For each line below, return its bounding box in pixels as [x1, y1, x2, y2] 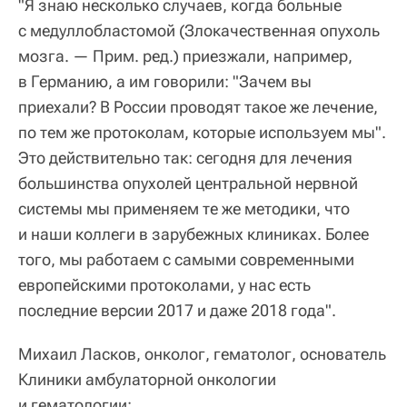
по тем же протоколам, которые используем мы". [18, 123, 386, 143]
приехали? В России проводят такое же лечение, [18, 97, 378, 117]
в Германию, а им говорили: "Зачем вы [18, 72, 312, 92]
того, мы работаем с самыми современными [18, 250, 354, 270]
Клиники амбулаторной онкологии [18, 370, 276, 390]
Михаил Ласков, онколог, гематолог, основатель [18, 344, 386, 364]
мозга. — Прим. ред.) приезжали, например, [18, 46, 352, 66]
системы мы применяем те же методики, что [18, 199, 350, 219]
